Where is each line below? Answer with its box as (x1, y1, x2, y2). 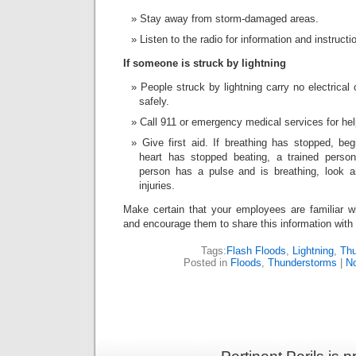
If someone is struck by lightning (123, 57, 286, 69)
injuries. (139, 180, 175, 192)
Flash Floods (226, 245, 286, 257)
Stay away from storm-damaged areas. (140, 13, 319, 25)
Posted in (184, 257, 230, 269)
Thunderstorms (268, 257, 337, 269)
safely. (139, 95, 169, 107)
